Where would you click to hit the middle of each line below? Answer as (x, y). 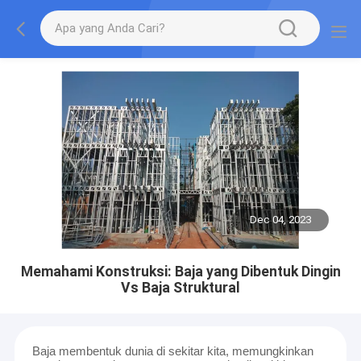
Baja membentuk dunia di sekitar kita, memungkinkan (172, 351)
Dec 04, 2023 (281, 220)
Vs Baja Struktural (180, 287)
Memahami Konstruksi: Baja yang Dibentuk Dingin (180, 271)
